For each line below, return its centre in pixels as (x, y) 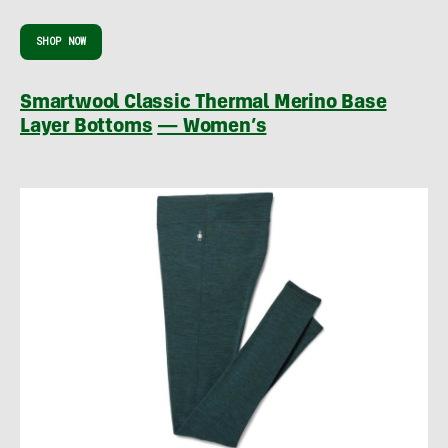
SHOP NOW (61, 41)
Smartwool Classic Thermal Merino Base (203, 103)
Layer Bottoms (86, 127)
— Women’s (212, 127)
